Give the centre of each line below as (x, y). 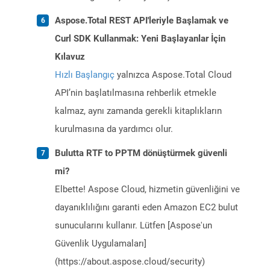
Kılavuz (70, 57)
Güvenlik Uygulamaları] (101, 244)
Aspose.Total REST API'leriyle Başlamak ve (142, 21)
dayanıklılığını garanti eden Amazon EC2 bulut (146, 208)
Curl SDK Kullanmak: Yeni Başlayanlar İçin (140, 39)
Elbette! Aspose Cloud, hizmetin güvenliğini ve (147, 190)
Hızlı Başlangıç (85, 75)
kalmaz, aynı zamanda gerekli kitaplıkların (138, 111)
